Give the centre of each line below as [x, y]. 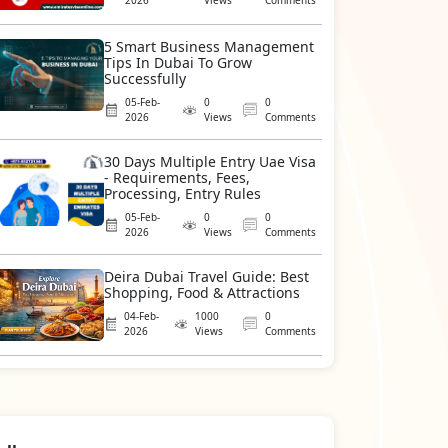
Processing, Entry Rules [182, 193]
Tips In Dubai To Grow [178, 62]
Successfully [145, 78]
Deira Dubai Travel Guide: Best [206, 276]
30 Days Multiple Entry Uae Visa [210, 161]
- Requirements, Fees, [177, 177]
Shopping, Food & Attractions [202, 292]
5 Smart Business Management [209, 46]
